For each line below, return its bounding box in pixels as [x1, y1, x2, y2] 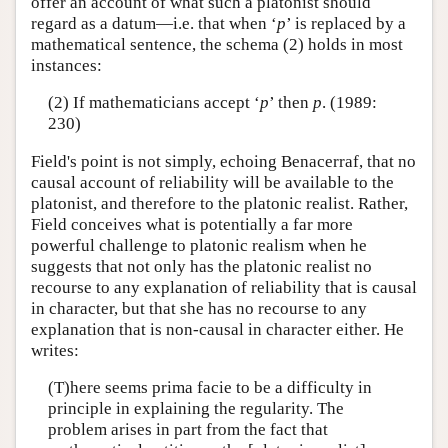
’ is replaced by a [286, 13, 406, 33]
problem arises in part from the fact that [47, 420, 328, 440]
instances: [31, 55, 102, 75]
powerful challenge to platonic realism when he [31, 235, 367, 255]
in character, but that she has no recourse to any [31, 298, 367, 318]
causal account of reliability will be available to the [31, 172, 394, 192]
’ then [268, 93, 313, 113]
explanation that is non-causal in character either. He [31, 319, 404, 339]
